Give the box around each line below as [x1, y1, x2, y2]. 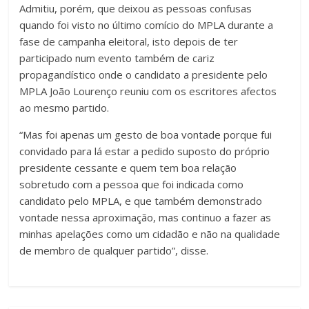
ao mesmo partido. [19, 100, 110, 114]
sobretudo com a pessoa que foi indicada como [19, 177, 244, 191]
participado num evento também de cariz [19, 50, 215, 65]
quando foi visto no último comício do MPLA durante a [19, 17, 274, 32]
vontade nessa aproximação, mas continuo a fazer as [19, 210, 272, 224]
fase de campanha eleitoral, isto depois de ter [19, 34, 239, 48]
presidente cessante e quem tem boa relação [19, 160, 237, 175]
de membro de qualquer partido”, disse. [19, 243, 209, 257]
